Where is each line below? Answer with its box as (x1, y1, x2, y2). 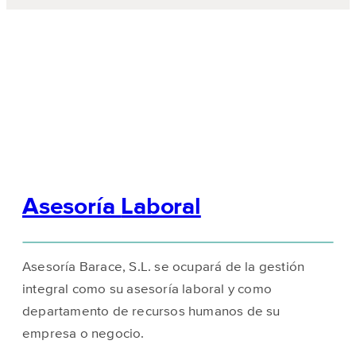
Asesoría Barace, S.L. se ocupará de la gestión (22, 260, 305, 274)
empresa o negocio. (22, 327, 145, 341)
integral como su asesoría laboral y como (22, 282, 272, 296)
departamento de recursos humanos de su (22, 304, 281, 319)
